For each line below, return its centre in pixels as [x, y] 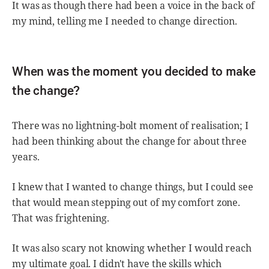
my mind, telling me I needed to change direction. [125, 21]
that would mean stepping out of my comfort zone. [126, 202]
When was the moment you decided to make [134, 71]
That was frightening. [61, 218]
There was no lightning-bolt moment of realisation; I [130, 125]
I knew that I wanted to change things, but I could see [133, 186]
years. [26, 156]
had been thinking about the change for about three [129, 141]
